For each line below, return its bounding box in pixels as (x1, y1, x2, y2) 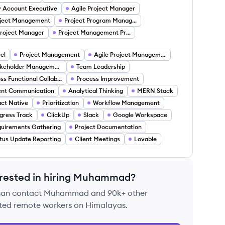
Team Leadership (76, 63, 125, 70)
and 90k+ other (89, 188, 148, 198)
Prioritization (42, 99, 79, 106)
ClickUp (47, 111, 69, 119)
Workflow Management (93, 99, 160, 106)
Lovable (134, 135, 157, 143)
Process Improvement (76, 75, 139, 82)
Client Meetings (75, 135, 120, 143)
